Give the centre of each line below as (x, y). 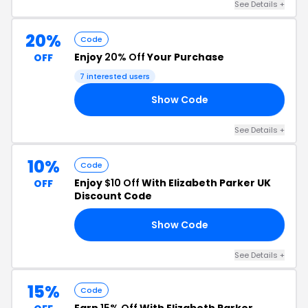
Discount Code (113, 196)
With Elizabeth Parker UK (205, 183)
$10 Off (122, 183)
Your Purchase (185, 57)
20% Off (125, 57)
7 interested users (115, 76)
